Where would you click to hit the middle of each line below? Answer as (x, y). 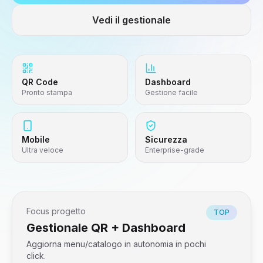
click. (36, 256)
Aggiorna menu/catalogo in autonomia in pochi (116, 244)
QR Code (40, 82)
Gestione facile (171, 92)
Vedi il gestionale (131, 20)
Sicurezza (166, 139)
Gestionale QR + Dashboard (106, 228)
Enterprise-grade (175, 150)
